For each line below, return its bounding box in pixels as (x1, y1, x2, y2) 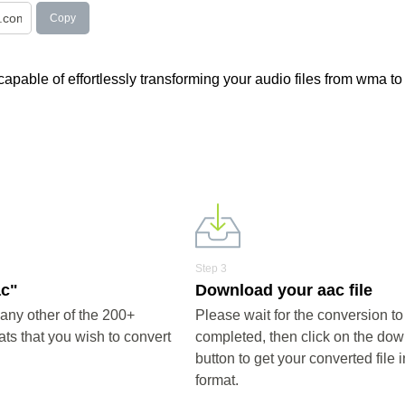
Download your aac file (194, 281, 372, 299)
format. (194, 372, 239, 388)
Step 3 (194, 262, 227, 275)
